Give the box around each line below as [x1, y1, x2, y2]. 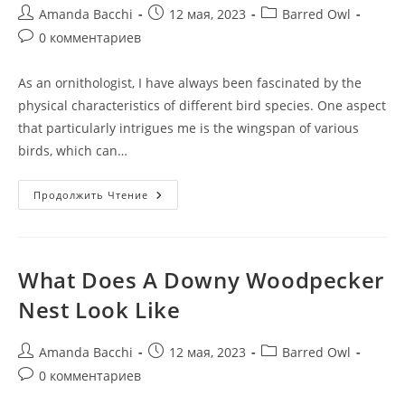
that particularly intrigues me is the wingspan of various [18, 119, 359, 137]
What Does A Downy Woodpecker [18, 265, 384, 295]
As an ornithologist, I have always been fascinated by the [18, 74, 362, 91]
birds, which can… [18, 142, 127, 159]
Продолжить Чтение [33, 188, 148, 202]
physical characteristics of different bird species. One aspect [18, 97, 386, 114]
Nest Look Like [18, 295, 181, 325]
